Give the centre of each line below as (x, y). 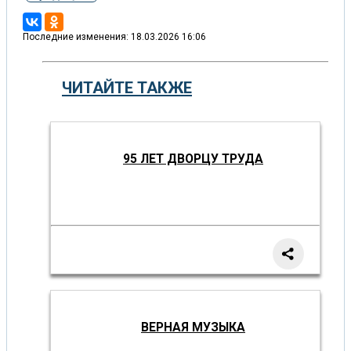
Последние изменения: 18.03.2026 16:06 (114, 36)
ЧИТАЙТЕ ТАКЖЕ (127, 88)
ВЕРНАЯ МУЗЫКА (193, 327)
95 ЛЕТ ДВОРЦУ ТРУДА (193, 159)
